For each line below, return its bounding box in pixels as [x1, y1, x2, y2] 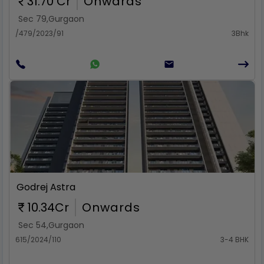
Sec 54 [18, 219, 47, 231]
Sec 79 [18, 13, 47, 25]
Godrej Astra [16, 180, 75, 194]
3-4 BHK [220, 235, 249, 245]
